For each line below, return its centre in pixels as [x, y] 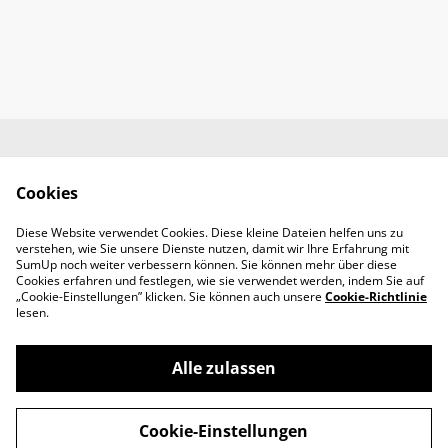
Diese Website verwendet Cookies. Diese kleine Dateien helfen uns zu [209, 232]
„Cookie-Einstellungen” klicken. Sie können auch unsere [170, 296]
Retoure [306, 232]
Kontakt [224, 257]
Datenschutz [142, 196]
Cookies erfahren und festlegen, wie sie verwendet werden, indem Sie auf [220, 280]
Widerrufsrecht [306, 196]
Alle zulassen [223, 368]
